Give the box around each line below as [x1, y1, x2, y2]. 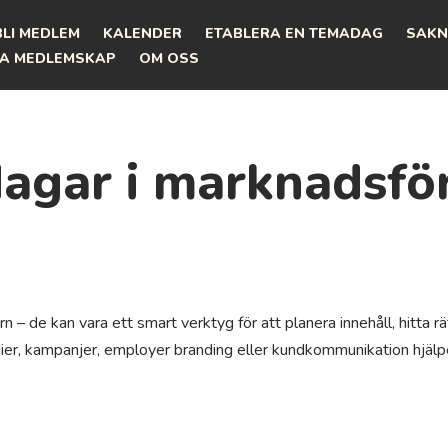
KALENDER [103, 23, 182, 43]
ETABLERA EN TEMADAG [205, 23, 383, 43]
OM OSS [139, 48, 199, 68]
